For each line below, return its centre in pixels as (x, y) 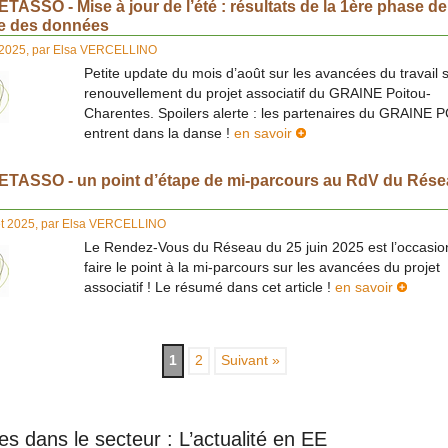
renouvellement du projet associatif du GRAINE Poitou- (257, 94)
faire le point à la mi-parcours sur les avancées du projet (262, 268)
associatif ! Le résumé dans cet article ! (209, 288)
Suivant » (250, 361)
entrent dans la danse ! (159, 134)
